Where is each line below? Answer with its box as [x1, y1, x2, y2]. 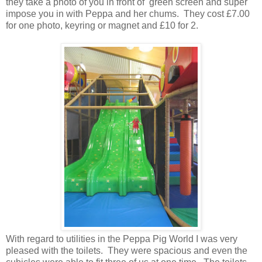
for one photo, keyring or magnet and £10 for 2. [6, 20, 198, 31]
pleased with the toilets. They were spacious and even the [6, 246, 247, 256]
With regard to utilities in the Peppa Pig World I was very [6, 234, 237, 244]
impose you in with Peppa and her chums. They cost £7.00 [6, 9, 250, 19]
